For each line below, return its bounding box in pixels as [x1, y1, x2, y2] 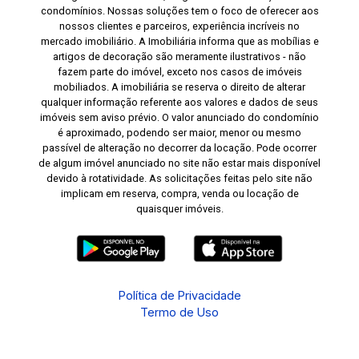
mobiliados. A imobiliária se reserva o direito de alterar [54, 80, 305, 93]
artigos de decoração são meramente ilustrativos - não [53, 50, 306, 63]
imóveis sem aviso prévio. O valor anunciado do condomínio [40, 111, 319, 123]
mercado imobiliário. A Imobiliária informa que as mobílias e [40, 34, 319, 47]
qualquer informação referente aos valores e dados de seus [41, 95, 318, 108]
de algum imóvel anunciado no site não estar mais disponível [38, 156, 321, 169]
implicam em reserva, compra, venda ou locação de [60, 187, 299, 200]
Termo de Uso [140, 305, 219, 319]
